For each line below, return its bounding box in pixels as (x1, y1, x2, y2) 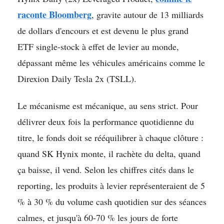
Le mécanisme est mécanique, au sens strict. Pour (17, 99, 198, 111)
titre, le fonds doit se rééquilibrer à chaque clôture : (17, 131, 203, 143)
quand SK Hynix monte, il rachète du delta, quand (17, 147, 200, 159)
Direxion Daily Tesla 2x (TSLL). (17, 72, 136, 84)
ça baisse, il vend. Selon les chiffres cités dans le (17, 163, 194, 175)
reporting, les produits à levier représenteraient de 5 (17, 179, 205, 191)
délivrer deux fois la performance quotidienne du (17, 115, 194, 127)
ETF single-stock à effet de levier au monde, (17, 40, 179, 52)
